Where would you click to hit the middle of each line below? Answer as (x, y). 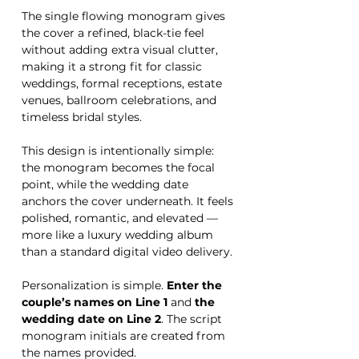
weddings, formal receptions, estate (122, 84)
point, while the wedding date (105, 185)
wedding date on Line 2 (91, 319)
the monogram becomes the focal (118, 168)
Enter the (194, 286)
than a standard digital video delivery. (127, 252)
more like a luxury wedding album (117, 235)
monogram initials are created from (123, 336)
